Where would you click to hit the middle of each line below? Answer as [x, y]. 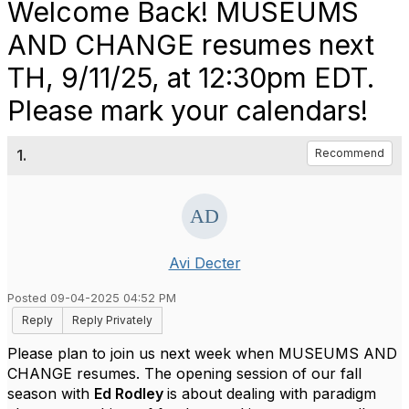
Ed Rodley [131, 393]
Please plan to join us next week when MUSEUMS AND [202, 353]
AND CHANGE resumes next [191, 45]
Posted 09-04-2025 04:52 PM [92, 298]
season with [51, 393]
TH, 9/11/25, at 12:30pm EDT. [191, 78]
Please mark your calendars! [188, 110]
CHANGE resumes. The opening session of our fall [184, 373]
